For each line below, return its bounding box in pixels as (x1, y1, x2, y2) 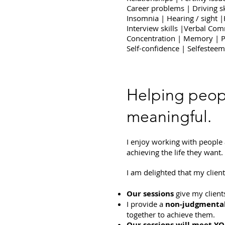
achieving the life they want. (127, 147, 223, 157)
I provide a (127, 199, 165, 209)
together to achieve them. (127, 209, 215, 219)
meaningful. (127, 107, 211, 126)
